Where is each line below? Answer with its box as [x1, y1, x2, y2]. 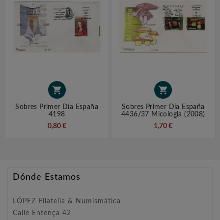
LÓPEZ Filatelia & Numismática [13, 198, 121, 205]
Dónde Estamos [13, 173, 81, 182]
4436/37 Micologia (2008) [121, 111, 205, 118]
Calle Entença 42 [13, 210, 71, 217]
